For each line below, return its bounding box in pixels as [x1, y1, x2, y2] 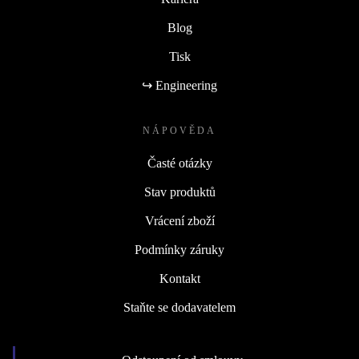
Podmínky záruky [135, 243, 224, 257]
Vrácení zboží [144, 214, 215, 228]
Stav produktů [143, 185, 216, 200]
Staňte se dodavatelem [123, 301, 236, 315]
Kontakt [159, 272, 200, 286]
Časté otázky [147, 156, 212, 171]
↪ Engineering [142, 79, 217, 93]
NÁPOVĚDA [143, 125, 216, 137]
